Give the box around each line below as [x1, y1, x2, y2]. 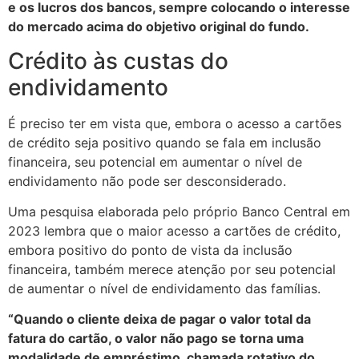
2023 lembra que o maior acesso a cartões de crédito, [8, 223, 341, 240]
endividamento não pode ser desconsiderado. [8, 172, 286, 189]
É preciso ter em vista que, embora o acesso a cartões [8, 115, 341, 131]
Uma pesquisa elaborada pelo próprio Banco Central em [8, 204, 350, 220]
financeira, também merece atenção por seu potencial [8, 261, 336, 278]
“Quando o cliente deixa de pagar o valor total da [8, 311, 311, 328]
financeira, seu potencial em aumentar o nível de [8, 153, 302, 170]
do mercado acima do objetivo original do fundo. [8, 18, 309, 35]
